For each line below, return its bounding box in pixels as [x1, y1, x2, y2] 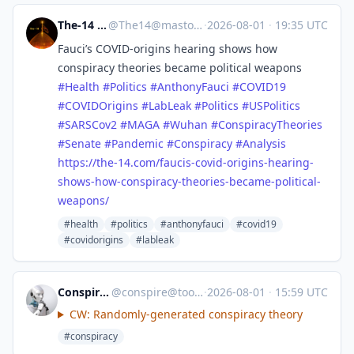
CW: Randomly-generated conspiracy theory [69, 307, 303, 322]
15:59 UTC [272, 284, 328, 299]
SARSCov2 [65, 117, 117, 132]
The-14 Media [97, 17, 107, 32]
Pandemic [111, 136, 164, 151]
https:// [58, 155, 96, 170]
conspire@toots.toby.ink [121, 284, 194, 299]
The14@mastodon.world [118, 17, 194, 32]
